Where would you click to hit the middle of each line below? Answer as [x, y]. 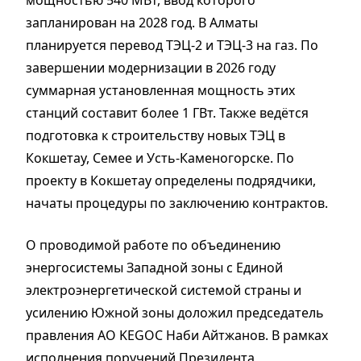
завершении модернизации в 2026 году [151, 67]
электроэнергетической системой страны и [164, 290]
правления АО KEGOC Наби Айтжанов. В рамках [177, 335]
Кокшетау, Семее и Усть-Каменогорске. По [160, 158]
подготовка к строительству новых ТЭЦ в [156, 135]
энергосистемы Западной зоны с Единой [154, 267]
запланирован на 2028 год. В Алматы [142, 22]
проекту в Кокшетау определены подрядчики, [171, 180]
